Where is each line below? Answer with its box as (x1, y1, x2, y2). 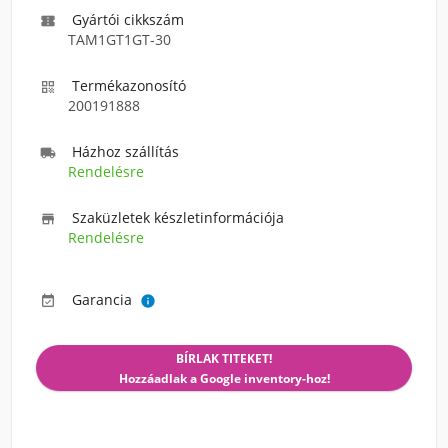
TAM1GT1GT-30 (68, 30, 171, 49)
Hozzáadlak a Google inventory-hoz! (118, 370, 330, 387)
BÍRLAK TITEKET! (176, 350, 272, 367)
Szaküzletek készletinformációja (72, 208, 284, 227)
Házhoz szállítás (72, 142, 179, 161)
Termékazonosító (72, 76, 186, 95)
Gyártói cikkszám (72, 10, 184, 29)
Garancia (72, 290, 132, 309)
